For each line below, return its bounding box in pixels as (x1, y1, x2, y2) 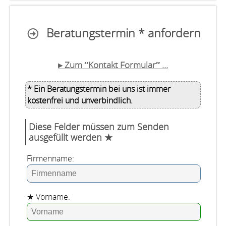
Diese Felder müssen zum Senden (29, 121, 169, 133)
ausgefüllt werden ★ (29, 131, 112, 143)
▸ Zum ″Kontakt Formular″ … (58, 59, 168, 71)
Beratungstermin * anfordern (46, 25, 201, 41)
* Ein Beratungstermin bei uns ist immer (27, 84, 171, 94)
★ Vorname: (27, 191, 70, 202)
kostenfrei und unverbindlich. (27, 95, 133, 105)
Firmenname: (27, 153, 74, 164)
